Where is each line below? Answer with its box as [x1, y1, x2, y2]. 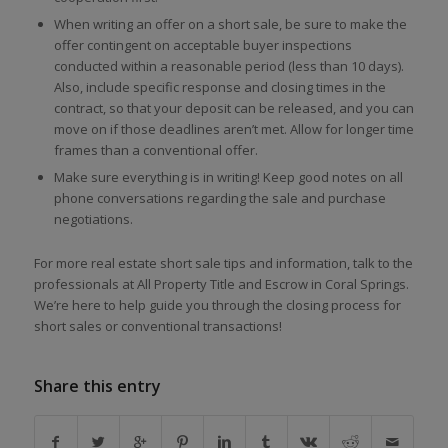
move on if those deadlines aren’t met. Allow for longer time [53, 120, 414, 139]
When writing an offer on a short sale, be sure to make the [53, 15, 407, 34]
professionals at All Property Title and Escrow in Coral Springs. [33, 275, 409, 294]
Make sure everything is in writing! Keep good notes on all [53, 168, 403, 187]
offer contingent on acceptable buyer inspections [53, 36, 352, 55]
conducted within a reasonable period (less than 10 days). [53, 57, 404, 76]
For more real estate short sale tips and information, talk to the [33, 254, 413, 273]
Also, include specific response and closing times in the [53, 78, 386, 97]
